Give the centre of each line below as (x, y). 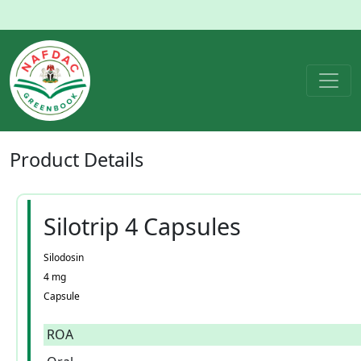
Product (47, 160)
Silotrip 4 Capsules (142, 226)
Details (114, 160)
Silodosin (64, 257)
